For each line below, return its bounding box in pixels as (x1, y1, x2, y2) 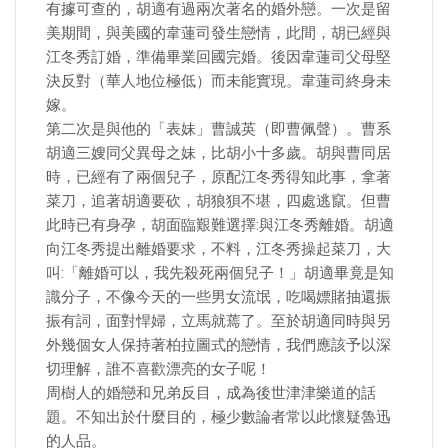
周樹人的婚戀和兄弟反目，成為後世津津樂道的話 (46, 384, 376, 402)
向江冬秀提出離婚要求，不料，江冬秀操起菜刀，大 (46, 240, 391, 258)
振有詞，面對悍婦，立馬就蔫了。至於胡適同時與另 (46, 312, 391, 330)
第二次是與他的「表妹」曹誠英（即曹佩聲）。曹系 (46, 120, 391, 138)
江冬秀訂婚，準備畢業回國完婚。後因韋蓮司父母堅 (46, 48, 391, 66)
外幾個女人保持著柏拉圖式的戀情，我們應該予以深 (46, 336, 391, 354)
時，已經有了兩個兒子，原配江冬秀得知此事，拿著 (46, 168, 391, 186)
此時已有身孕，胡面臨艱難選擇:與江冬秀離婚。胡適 (46, 216, 394, 234)
